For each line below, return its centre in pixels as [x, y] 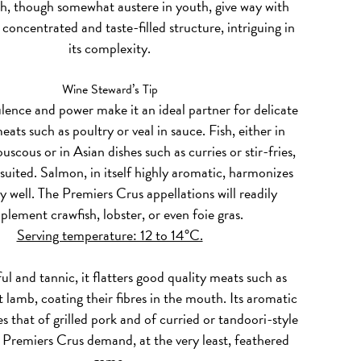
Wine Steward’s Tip [110, 89]
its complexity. [110, 48]
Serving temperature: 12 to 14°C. [110, 234]
